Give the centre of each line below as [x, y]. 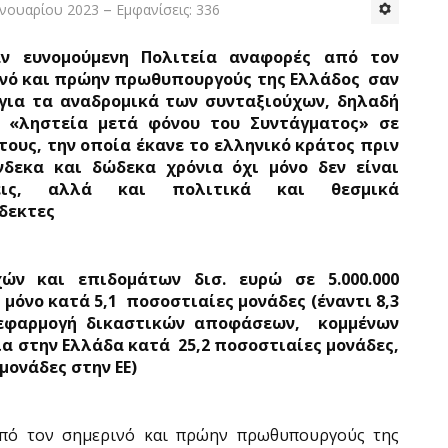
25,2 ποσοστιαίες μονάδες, [288, 345]
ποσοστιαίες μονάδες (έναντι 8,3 [263, 301]
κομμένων [359, 323]
